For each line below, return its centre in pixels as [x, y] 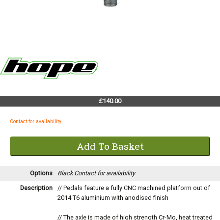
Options [41, 173]
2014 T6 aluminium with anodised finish [113, 198]
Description [36, 188]
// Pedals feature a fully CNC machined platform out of [134, 188]
